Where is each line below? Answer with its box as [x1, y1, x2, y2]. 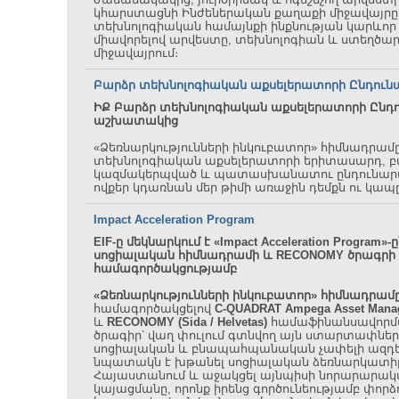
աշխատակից [94, 114, 178, 127]
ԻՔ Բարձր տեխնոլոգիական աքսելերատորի [94, 101, 370, 114]
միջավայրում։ [94, 46, 178, 60]
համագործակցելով [94, 302, 215, 315]
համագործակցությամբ [94, 262, 237, 275]
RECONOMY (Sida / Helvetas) [107, 315, 267, 329]
